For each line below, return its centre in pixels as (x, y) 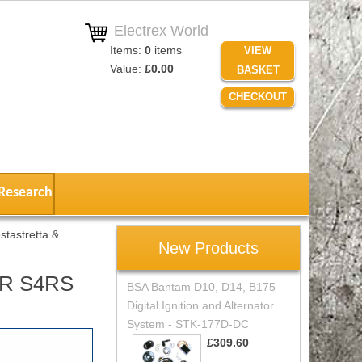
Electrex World (159, 31)
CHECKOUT (258, 96)
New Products (209, 248)
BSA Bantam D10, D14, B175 (201, 286)
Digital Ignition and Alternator (200, 305)
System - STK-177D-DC (187, 324)
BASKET (258, 69)
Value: (127, 68)
